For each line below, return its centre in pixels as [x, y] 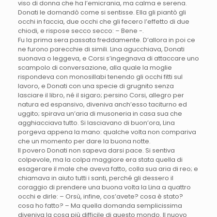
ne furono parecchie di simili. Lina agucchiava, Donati [101, 49]
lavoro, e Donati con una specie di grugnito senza [96, 86]
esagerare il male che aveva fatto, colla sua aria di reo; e [108, 169]
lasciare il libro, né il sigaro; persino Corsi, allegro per [101, 95]
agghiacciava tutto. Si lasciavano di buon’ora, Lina [96, 123]
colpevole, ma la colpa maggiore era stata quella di [100, 160]
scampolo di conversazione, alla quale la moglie [95, 68]
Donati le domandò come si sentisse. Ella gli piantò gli [102, 13]
